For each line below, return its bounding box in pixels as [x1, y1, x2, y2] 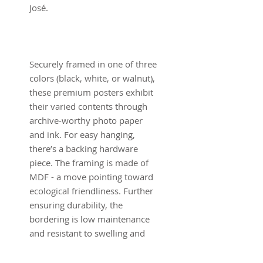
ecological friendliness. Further [29, 185, 153, 197]
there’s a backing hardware [29, 143, 138, 154]
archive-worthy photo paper [29, 114, 143, 126]
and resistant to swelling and [29, 227, 145, 239]
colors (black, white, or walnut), [29, 72, 155, 84]
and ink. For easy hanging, [29, 129, 135, 140]
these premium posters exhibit [29, 86, 153, 98]
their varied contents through [29, 100, 147, 112]
